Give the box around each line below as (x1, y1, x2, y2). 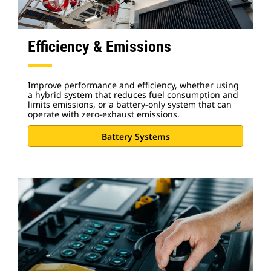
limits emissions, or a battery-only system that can (28, 99, 232, 110)
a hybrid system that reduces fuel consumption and (28, 89, 238, 100)
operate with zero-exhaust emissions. (28, 108, 180, 120)
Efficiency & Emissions (28, 38, 171, 56)
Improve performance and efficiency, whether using (28, 79, 239, 91)
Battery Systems (101, 130, 170, 142)
